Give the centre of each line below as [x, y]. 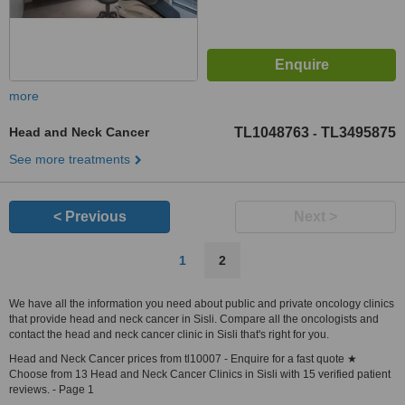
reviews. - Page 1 [52, 390]
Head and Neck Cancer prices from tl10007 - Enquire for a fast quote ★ [183, 359]
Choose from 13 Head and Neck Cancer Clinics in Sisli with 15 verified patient [200, 374]
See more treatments [70, 159]
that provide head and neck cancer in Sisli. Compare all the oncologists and [194, 319]
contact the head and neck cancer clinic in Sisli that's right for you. [169, 334]
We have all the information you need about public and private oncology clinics [202, 304]
